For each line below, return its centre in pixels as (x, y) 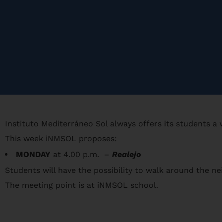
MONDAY (33, 154)
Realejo (127, 154)
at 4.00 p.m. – (81, 154)
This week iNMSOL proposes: (61, 138)
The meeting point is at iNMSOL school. (82, 185)
